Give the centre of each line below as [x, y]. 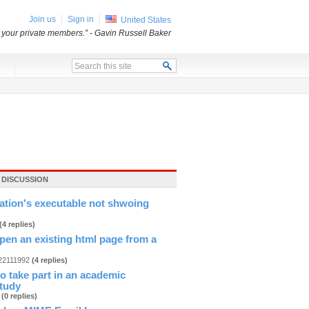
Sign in [81, 19]
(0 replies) [19, 296]
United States [146, 20]
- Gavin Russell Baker [130, 33]
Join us [42, 19]
